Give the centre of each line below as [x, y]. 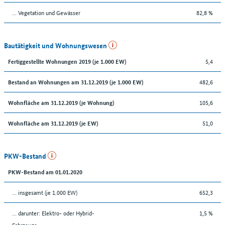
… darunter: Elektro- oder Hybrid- [53, 212]
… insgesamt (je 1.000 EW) [45, 192]
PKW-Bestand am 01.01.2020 [45, 171]
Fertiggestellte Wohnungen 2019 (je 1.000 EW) [67, 61]
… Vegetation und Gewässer [46, 12]
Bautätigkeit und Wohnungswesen [56, 45]
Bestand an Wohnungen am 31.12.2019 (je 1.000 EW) [76, 81]
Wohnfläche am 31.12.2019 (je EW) [53, 123]
